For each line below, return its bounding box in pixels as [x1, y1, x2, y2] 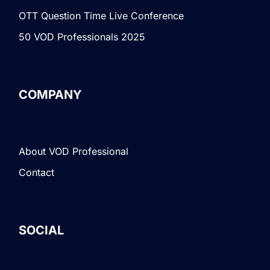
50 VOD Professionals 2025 [19, 30, 146, 43]
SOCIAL [19, 223, 64, 238]
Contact [19, 166, 55, 179]
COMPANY [19, 87, 83, 102]
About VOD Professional [19, 145, 129, 158]
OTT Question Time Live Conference [19, 9, 184, 22]
